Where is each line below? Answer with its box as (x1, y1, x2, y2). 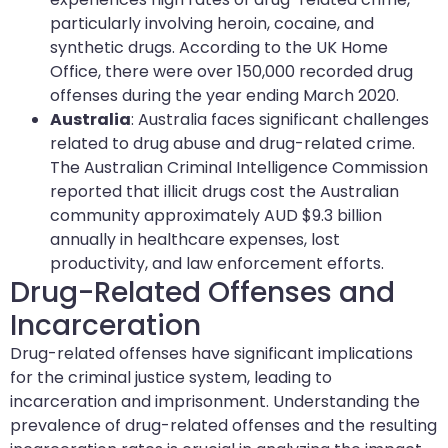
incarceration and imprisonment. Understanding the (10, 390, 420, 414)
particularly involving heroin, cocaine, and (50, 12, 374, 36)
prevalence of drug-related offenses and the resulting (10, 414, 437, 438)
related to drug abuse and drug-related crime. (50, 132, 415, 156)
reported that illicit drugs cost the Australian (50, 180, 399, 204)
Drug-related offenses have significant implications (10, 342, 413, 366)
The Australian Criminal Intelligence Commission (50, 156, 428, 180)
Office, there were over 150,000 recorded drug (50, 60, 413, 84)
